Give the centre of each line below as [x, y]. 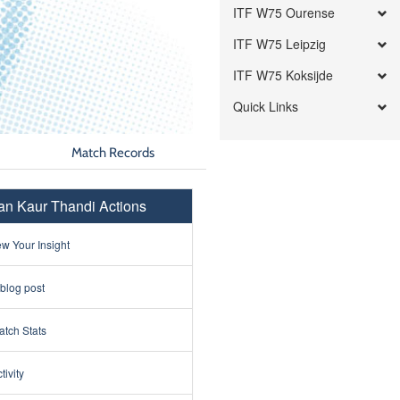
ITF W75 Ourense [284, 12]
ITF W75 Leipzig [280, 44]
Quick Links [266, 106]
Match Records [113, 152]
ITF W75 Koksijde [283, 75]
